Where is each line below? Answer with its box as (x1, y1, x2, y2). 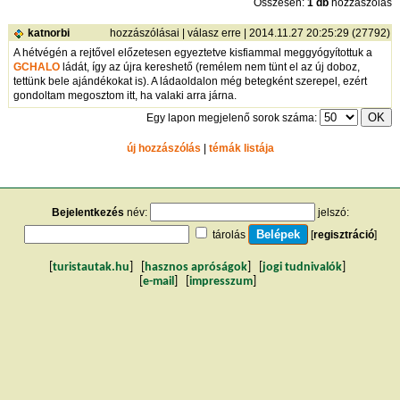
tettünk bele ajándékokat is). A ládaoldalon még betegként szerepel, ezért (13, 75, 368, 88)
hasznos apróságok (145, 262, 247, 274)
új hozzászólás (126, 142, 201, 155)
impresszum (188, 276, 253, 288)
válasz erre (187, 27, 242, 40)
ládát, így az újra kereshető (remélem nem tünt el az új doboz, (60, 61, 361, 74)
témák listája (208, 142, 274, 155)
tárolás (212, 229, 246, 242)
